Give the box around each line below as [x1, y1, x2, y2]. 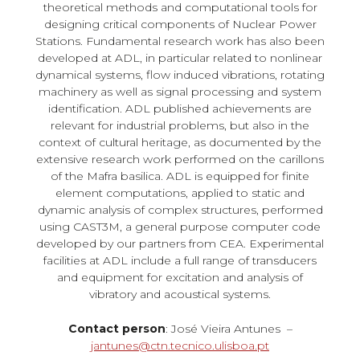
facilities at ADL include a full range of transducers [43, 253, 317, 268]
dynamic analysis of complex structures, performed [37, 202, 323, 217]
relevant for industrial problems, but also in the [51, 118, 309, 133]
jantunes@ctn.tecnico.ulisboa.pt [91, 338, 269, 354]
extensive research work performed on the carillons [36, 152, 324, 166]
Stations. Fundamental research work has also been [35, 34, 325, 48]
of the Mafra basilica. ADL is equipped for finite [51, 169, 309, 183]
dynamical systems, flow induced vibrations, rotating [35, 67, 325, 82]
